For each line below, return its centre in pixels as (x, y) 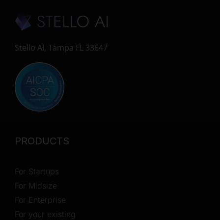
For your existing (45, 214)
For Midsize (36, 185)
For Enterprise (40, 200)
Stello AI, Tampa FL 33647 (61, 47)
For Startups (37, 171)
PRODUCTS (42, 141)
